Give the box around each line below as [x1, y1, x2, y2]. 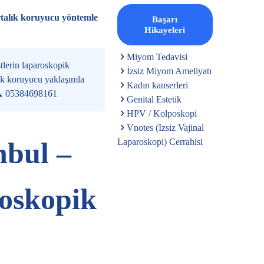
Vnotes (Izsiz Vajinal [127, 123, 204, 133]
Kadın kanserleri [127, 80, 189, 90]
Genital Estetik [127, 94, 182, 104]
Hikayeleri [144, 25, 186, 35]
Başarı [152, 15, 178, 24]
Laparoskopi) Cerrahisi [117, 137, 203, 147]
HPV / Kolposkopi [127, 108, 197, 118]
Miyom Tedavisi [127, 52, 188, 62]
